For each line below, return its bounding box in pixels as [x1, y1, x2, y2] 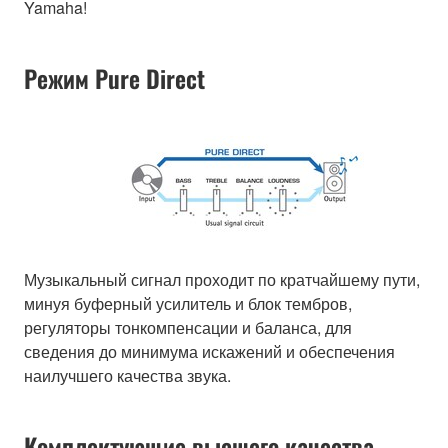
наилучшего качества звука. [24, 363, 231, 387]
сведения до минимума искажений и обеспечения [24, 339, 395, 363]
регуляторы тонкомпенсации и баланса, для [24, 315, 352, 339]
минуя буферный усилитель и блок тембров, [24, 291, 352, 315]
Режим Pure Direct [24, 59, 205, 96]
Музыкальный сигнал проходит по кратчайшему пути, [24, 267, 420, 291]
